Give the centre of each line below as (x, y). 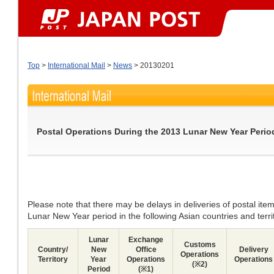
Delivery (254, 250)
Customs (200, 245)
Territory (53, 259)
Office (146, 250)
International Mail (76, 65)
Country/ (53, 250)
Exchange (146, 240)
